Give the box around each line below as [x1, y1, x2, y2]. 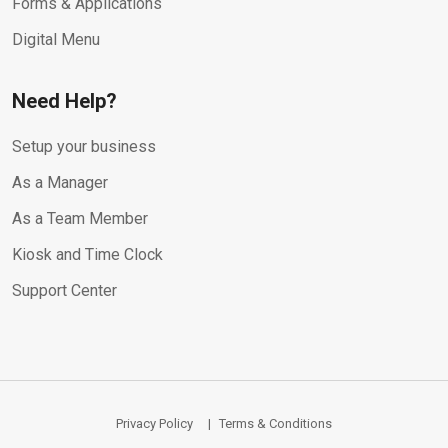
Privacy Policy [116, 416, 193, 431]
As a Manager [12, 173, 108, 192]
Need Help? [12, 89, 117, 113]
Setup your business [12, 137, 156, 156]
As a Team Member [12, 209, 148, 228]
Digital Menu [12, 30, 100, 49]
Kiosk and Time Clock [12, 245, 163, 264]
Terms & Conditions [219, 416, 332, 431]
